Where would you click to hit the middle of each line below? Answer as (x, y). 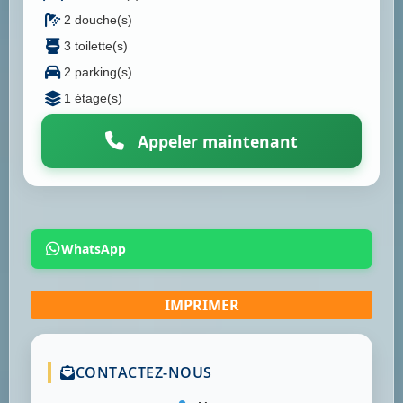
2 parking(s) (98, 72)
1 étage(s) (93, 99)
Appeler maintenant (215, 142)
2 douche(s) (98, 20)
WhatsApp (94, 249)
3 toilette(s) (96, 46)
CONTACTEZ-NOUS (143, 373)
